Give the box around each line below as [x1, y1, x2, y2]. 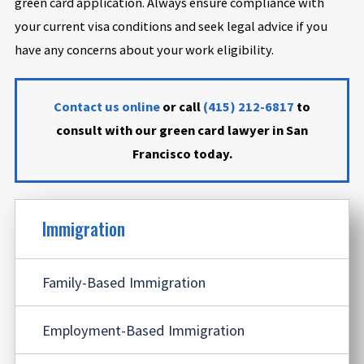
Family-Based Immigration [41, 273, 206, 292]
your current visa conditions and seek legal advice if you [14, 18, 327, 35]
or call [160, 97, 203, 115]
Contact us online [54, 97, 160, 115]
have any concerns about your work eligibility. [14, 41, 274, 58]
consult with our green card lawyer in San [56, 121, 308, 138]
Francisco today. [132, 145, 232, 162]
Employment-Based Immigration [41, 320, 245, 340]
